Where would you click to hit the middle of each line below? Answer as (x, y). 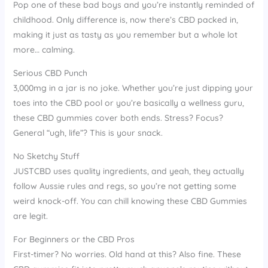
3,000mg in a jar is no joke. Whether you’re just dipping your (133, 88)
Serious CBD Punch (50, 73)
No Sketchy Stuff (46, 156)
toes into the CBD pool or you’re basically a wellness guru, (128, 103)
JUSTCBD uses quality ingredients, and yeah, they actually (128, 171)
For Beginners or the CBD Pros (74, 239)
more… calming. (44, 49)
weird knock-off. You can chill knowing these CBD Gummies (130, 201)
